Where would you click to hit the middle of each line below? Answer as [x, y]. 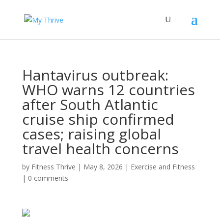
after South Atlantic [90, 104]
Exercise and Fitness [163, 167]
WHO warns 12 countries [108, 90]
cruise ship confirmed [98, 119]
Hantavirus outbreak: [95, 75]
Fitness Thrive [53, 167]
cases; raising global [91, 134]
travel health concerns [100, 149]
